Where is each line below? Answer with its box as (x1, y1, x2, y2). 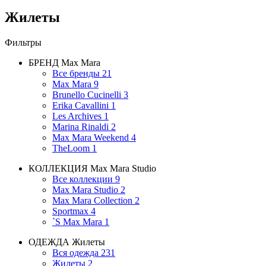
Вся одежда (52, 247, 99, 258)
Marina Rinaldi (52, 121, 109, 132)
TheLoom (52, 142, 90, 153)
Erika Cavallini (52, 100, 109, 110)
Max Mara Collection (52, 195, 132, 205)
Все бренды (52, 68, 100, 78)
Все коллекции (52, 173, 113, 184)
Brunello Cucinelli (52, 89, 121, 100)
